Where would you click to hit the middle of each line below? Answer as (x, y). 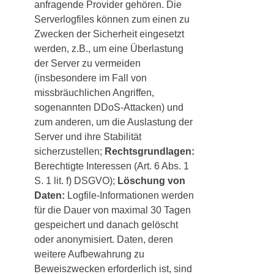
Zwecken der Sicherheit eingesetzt (109, 34)
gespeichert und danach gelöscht (106, 225)
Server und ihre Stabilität (88, 137)
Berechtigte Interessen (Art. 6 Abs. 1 (112, 166)
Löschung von (151, 181)
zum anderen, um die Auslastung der (113, 122)
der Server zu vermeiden (87, 64)
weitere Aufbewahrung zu (89, 254)
